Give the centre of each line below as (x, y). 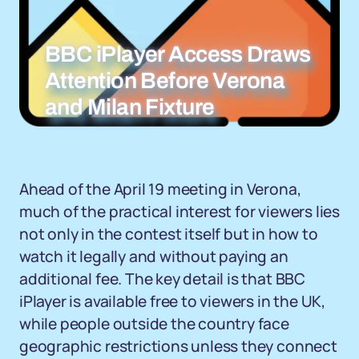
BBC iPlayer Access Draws (178, 54)
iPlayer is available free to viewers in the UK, (172, 301)
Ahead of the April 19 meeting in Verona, (160, 189)
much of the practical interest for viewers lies (179, 212)
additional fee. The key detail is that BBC (162, 279)
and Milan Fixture (130, 107)
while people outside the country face (154, 324)
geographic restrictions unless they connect (178, 346)
